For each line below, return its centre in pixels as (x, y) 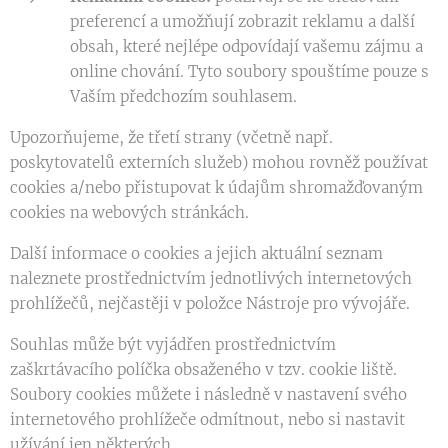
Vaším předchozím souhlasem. (183, 96)
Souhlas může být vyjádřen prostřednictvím (173, 344)
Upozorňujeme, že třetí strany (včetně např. (171, 137)
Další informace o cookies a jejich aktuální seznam (196, 253)
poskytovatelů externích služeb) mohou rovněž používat (219, 162)
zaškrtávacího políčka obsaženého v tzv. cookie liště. (203, 369)
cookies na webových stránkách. (129, 212)
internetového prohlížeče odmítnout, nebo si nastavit (207, 419)
